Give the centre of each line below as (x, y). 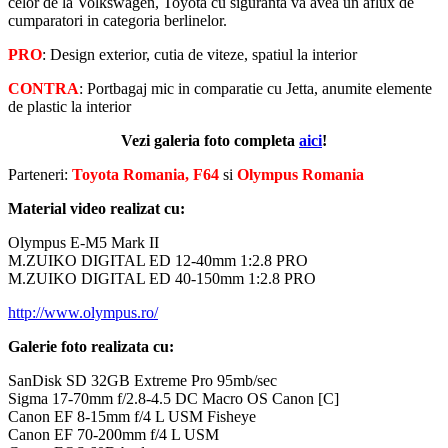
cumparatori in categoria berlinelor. (117, 20)
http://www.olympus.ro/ (83, 312)
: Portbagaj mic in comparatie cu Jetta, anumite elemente (255, 88)
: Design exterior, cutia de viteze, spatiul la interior (199, 54)
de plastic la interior (69, 106)
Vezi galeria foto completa (210, 140)
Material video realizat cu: (96, 208)
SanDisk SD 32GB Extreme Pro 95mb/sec (142, 380)
